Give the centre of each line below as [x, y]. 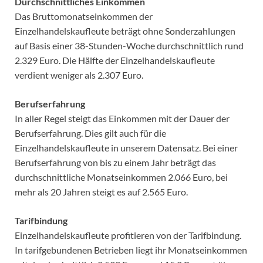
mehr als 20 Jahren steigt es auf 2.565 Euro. [101, 192]
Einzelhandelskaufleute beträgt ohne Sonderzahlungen [125, 31]
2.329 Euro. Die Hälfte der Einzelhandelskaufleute [115, 60]
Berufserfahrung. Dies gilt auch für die [90, 133]
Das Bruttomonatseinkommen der [84, 16]
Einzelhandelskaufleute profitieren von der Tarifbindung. [128, 235]
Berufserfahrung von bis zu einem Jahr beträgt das [115, 163]
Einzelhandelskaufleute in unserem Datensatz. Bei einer [126, 148]
